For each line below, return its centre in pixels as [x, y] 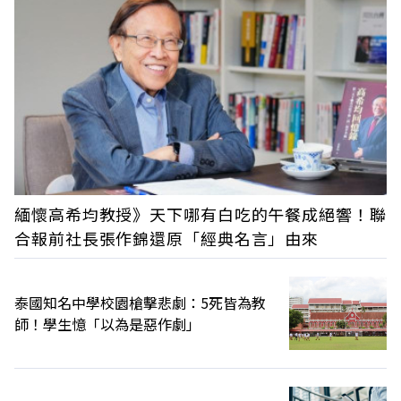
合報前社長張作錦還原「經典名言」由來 [167, 239]
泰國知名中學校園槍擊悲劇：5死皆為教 [140, 303]
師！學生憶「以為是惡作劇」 [107, 324]
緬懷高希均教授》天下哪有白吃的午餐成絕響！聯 [200, 214]
